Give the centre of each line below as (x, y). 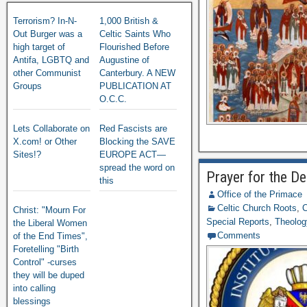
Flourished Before (135, 47)
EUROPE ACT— (133, 155)
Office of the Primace (260, 194)
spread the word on (137, 168)
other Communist (47, 73)
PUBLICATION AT (136, 86)
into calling (34, 288)
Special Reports (238, 222)
